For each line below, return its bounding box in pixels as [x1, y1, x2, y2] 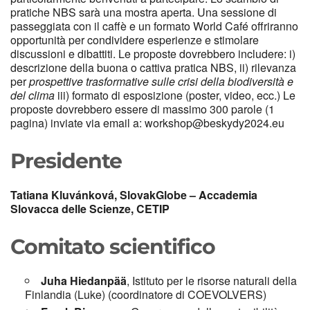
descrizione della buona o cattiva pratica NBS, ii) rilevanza [10, 59, 296, 75]
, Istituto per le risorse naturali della [126, 272, 297, 289]
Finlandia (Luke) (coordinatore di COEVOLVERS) [24, 286, 266, 302]
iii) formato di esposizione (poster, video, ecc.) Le [55, 86, 295, 103]
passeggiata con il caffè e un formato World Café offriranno [10, 17, 298, 34]
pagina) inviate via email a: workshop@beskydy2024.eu [10, 114, 284, 131]
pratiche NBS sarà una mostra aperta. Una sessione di [10, 3, 277, 20]
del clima [10, 86, 55, 103]
